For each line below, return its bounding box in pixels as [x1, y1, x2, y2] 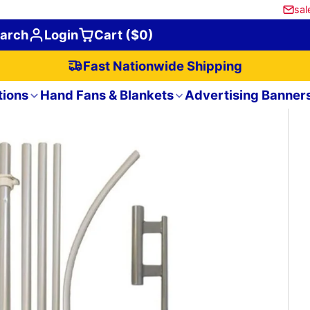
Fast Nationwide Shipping [83, 57, 243, 73]
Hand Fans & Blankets [39, 87, 174, 103]
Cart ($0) [94, 27, 154, 43]
